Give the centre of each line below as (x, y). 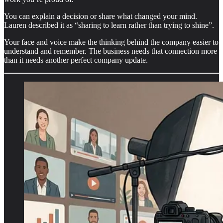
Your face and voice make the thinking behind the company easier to (111, 42)
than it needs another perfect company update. (76, 60)
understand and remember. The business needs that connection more (111, 51)
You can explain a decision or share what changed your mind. (101, 16)
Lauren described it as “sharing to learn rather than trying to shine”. (109, 25)
